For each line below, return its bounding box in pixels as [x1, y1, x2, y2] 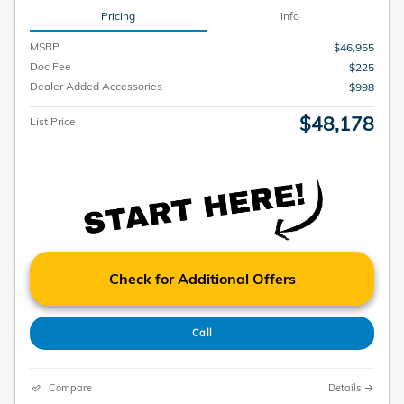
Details [328, 381, 361, 394]
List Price [30, 115, 76, 129]
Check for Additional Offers [108, 270, 296, 289]
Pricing [100, 8, 135, 23]
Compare [49, 381, 92, 394]
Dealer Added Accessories [30, 79, 162, 94]
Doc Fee [30, 60, 71, 74]
